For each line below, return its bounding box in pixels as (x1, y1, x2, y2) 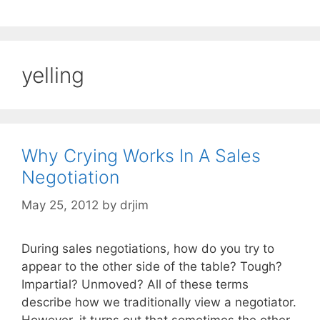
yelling (21, 62, 84, 89)
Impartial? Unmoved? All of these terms (21, 276, 249, 291)
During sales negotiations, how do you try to (21, 241, 274, 256)
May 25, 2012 (21, 197, 99, 212)
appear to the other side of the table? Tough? (21, 259, 282, 274)
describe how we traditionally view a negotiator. (21, 294, 296, 309)
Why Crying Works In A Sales (21, 145, 261, 167)
